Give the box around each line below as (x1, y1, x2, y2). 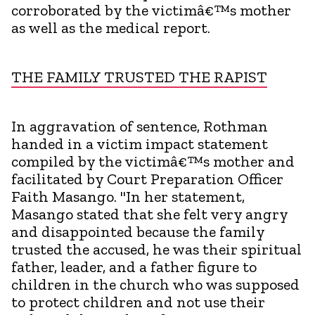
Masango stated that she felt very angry (11, 204, 288, 224)
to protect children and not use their (11, 292, 265, 311)
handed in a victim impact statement (11, 134, 268, 153)
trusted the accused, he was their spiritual (11, 239, 302, 259)
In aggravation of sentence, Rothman (11, 116, 268, 136)
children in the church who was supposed (11, 274, 300, 294)
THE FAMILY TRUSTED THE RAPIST (11, 67, 267, 86)
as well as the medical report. (11, 18, 214, 37)
